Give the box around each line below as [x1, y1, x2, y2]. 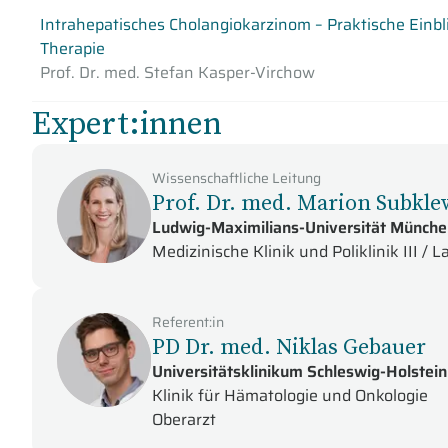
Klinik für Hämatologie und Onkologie [152, 383, 428, 408]
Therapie [40, 36, 105, 61]
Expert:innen [32, 101, 222, 145]
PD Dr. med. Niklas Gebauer [152, 331, 426, 361]
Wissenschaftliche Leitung [152, 167, 321, 189]
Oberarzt [152, 407, 216, 432]
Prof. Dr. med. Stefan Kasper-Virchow [40, 60, 315, 85]
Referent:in [152, 311, 224, 333]
